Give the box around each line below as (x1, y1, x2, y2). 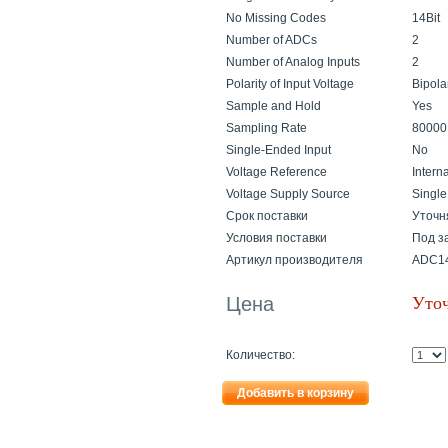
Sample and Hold (226, 99, 321, 113)
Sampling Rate (226, 121, 307, 135)
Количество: (226, 348, 295, 362)
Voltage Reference (226, 165, 327, 179)
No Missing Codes (226, 11, 326, 25)
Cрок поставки (226, 209, 308, 223)
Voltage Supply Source (226, 187, 350, 201)
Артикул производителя (226, 253, 363, 267)
